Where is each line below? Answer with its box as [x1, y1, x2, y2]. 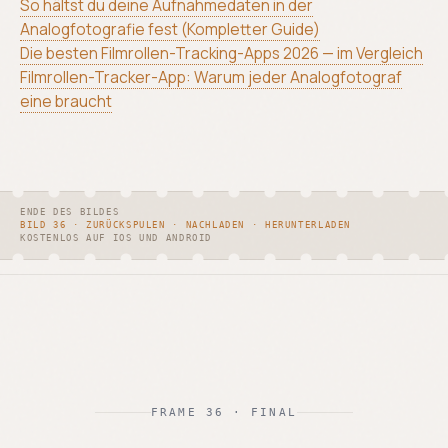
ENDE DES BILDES [20, 207, 120, 218]
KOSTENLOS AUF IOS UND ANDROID [20, 233, 212, 244]
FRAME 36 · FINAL [151, 406, 297, 419]
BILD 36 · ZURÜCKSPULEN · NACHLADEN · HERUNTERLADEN [20, 220, 351, 231]
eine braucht [20, 90, 112, 113]
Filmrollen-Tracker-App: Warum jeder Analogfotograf [20, 66, 402, 89]
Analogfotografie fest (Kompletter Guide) [20, 18, 320, 41]
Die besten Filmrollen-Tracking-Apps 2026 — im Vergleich [20, 42, 423, 65]
